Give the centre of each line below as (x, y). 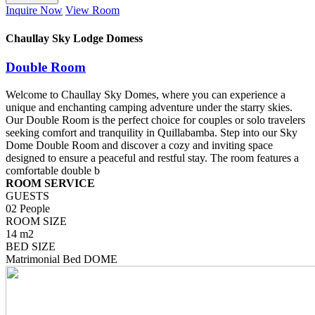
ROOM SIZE (36, 221)
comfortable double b (53, 170)
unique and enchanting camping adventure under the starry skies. (149, 107)
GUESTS (27, 195)
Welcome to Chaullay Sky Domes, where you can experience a (146, 94)
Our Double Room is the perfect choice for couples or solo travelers (155, 120)
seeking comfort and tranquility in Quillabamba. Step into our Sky (152, 132)
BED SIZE (31, 246)
